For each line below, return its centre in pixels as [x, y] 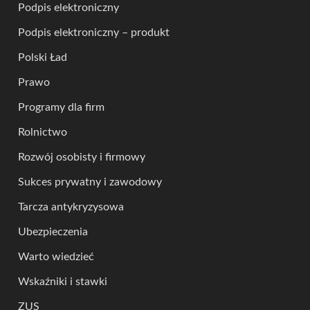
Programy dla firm [61, 107]
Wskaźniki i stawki [63, 281]
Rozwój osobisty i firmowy [82, 157]
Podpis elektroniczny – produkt [94, 32]
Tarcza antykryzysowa [71, 207]
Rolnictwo [43, 132]
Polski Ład [43, 57]
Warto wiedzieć [56, 256]
